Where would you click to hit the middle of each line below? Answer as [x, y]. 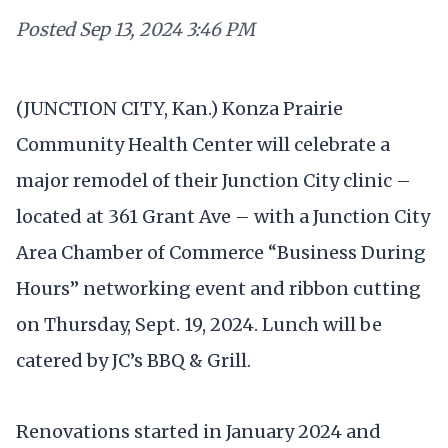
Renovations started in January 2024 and [198, 431]
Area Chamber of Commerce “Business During [221, 252]
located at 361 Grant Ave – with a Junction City [223, 216]
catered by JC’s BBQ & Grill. [133, 360]
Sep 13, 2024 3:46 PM [167, 29]
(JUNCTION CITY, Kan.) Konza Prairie [179, 108]
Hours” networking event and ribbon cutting [218, 288]
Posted [45, 29]
